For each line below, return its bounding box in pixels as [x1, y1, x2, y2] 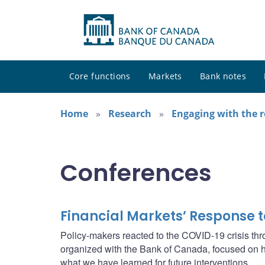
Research [108, 107, 151, 121]
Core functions [69, 70, 131, 82]
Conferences [60, 156, 212, 189]
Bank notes [199, 70, 247, 82]
